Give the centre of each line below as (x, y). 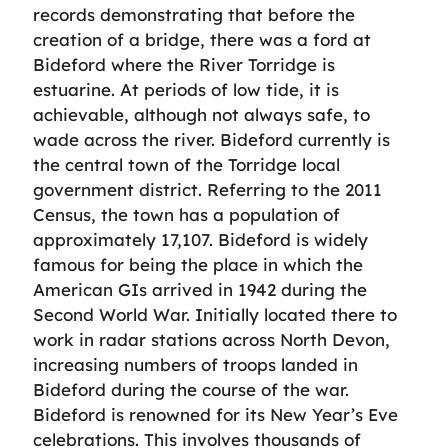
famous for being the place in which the (198, 264)
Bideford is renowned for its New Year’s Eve (215, 414)
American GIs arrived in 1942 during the (200, 289)
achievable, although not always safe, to (201, 114)
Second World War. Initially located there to (215, 314)
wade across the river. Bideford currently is (211, 139)
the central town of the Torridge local (186, 164)
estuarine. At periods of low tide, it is (186, 89)
